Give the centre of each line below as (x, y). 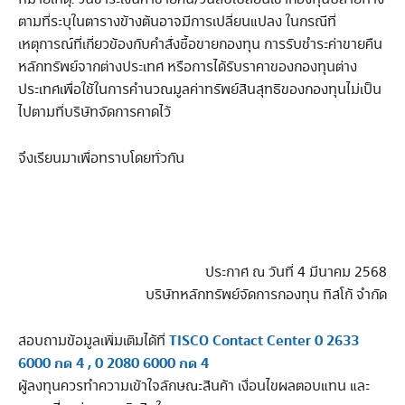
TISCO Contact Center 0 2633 (264, 341)
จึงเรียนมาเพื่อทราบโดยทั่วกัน (101, 158)
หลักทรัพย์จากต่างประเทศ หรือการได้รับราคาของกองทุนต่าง (188, 68)
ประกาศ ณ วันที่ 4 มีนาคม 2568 (296, 273)
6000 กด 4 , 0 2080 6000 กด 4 (113, 363)
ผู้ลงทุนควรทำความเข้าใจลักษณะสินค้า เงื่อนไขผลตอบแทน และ (194, 386)
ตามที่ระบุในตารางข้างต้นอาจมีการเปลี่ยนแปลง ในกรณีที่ (177, 23)
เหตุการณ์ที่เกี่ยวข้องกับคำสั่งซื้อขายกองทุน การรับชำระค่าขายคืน (200, 45)
